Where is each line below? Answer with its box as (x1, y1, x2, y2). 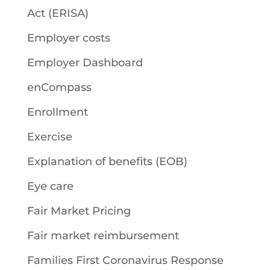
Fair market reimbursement (27, 228, 179, 242)
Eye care (27, 179, 74, 193)
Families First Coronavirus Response (27, 253, 224, 267)
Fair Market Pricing (27, 204, 131, 218)
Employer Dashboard (27, 55, 143, 69)
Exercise (27, 130, 72, 143)
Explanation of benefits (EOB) (27, 154, 187, 168)
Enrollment (27, 105, 88, 119)
